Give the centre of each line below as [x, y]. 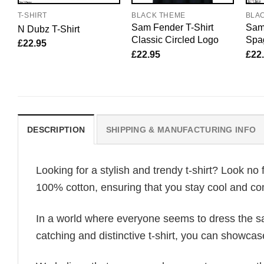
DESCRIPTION [56, 130]
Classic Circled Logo [175, 40]
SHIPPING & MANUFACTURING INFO [181, 130]
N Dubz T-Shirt [48, 29]
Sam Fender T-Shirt [173, 27]
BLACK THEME [159, 16]
